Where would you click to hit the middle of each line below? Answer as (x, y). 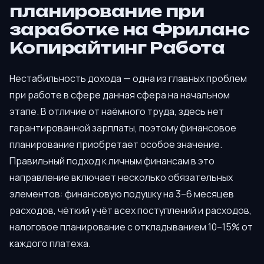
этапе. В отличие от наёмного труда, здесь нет (117, 111)
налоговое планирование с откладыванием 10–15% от (131, 227)
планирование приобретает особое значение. (116, 144)
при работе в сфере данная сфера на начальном (120, 95)
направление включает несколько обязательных (121, 177)
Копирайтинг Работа (117, 47)
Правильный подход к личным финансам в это (112, 161)
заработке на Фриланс (130, 29)
